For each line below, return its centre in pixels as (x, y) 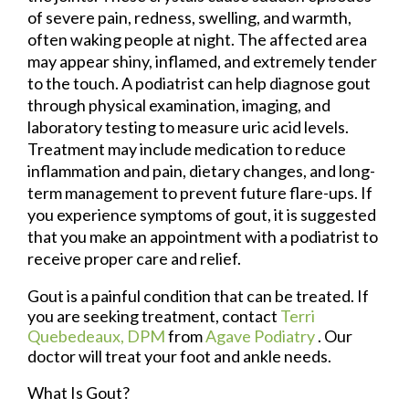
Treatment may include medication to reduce (187, 149)
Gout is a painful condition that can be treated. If (198, 296)
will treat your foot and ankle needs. (204, 357)
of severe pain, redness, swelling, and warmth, (189, 18)
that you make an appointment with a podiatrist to (203, 237)
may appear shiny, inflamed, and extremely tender (202, 62)
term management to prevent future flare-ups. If (200, 193)
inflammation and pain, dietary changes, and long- (201, 171)
